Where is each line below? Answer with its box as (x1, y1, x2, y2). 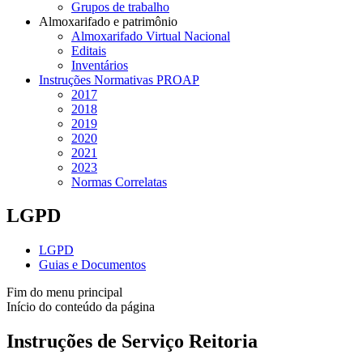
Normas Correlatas (71, 174, 167, 189)
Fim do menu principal (6, 285, 122, 300)
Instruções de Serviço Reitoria (6, 331, 258, 352)
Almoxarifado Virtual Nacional (71, 28, 230, 43)
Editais (71, 43, 106, 58)
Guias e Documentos (39, 258, 146, 272)
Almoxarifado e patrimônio (39, 14, 177, 28)
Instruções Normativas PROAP (39, 72, 199, 87)
